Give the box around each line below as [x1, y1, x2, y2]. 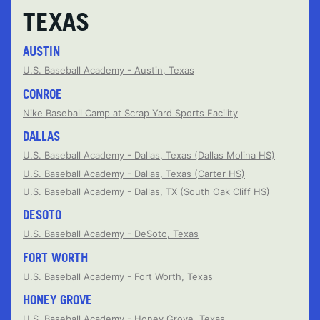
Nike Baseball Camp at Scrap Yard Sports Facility [23, 106, 238, 119]
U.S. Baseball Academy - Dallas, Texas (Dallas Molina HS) [23, 149, 275, 161]
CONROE [23, 86, 62, 101]
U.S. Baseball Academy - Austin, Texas [23, 64, 194, 76]
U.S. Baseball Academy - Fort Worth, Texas [23, 270, 213, 282]
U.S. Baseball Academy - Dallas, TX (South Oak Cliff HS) [23, 185, 270, 197]
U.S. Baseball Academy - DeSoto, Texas [23, 228, 199, 240]
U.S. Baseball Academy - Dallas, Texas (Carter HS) [23, 167, 245, 179]
